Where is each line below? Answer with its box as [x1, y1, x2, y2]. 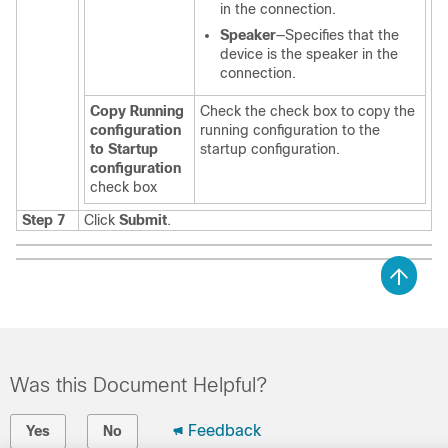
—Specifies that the [276, 27, 399, 43]
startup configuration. [200, 141, 340, 157]
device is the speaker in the [220, 46, 398, 62]
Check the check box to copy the [200, 103, 415, 119]
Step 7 [22, 212, 65, 228]
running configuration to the [200, 122, 380, 138]
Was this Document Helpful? [10, 374, 267, 396]
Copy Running [90, 103, 184, 119]
